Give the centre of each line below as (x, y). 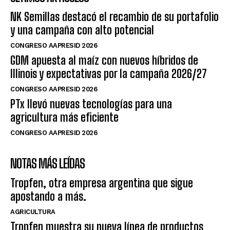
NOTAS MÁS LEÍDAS (47, 164)
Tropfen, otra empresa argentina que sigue (102, 183)
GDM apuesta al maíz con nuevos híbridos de (104, 61)
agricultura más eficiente (64, 118)
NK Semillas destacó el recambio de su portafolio (114, 17)
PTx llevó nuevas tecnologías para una (91, 104)
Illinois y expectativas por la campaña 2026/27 (109, 74)
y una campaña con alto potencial (82, 30)
